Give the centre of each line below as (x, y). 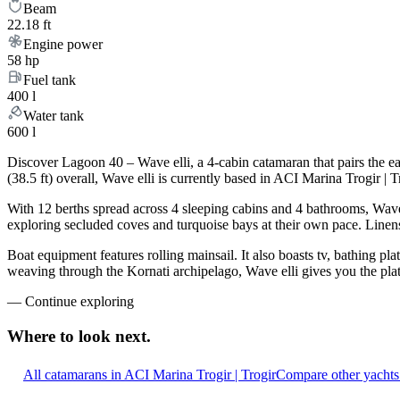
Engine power (63, 45)
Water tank (54, 116)
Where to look (59, 337)
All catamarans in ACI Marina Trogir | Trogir (150, 374)
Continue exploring (79, 302)
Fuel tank (50, 80)
